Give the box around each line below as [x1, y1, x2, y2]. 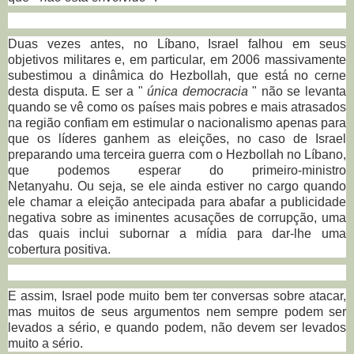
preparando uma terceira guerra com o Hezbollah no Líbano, [8, 147, 346, 161]
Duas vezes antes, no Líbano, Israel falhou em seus [8, 36, 346, 51]
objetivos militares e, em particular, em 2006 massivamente [8, 52, 346, 66]
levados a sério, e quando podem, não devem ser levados [8, 320, 346, 334]
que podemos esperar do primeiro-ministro [8, 163, 346, 177]
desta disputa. [8, 84, 88, 98]
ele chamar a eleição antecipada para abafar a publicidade [8, 194, 346, 209]
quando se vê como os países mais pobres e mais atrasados [8, 100, 346, 114]
